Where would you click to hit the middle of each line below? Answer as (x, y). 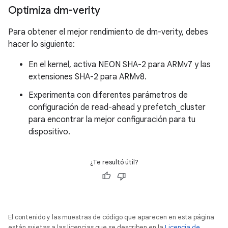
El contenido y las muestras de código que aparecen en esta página (111, 217)
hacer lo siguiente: (41, 45)
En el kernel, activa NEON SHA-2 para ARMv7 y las (120, 65)
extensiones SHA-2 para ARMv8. (88, 77)
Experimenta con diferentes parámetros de (108, 95)
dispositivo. (49, 132)
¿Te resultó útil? (114, 162)
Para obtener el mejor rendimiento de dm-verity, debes (108, 32)
